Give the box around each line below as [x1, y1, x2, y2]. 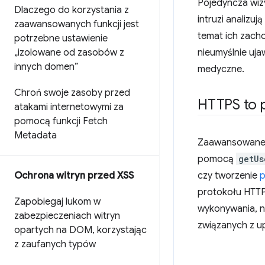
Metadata [14, 130, 57, 141]
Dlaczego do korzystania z [14, 4, 129, 16]
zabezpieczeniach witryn [14, 210, 120, 222]
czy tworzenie [198, 170, 260, 182]
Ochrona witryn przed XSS [14, 170, 134, 182]
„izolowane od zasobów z [14, 47, 124, 59]
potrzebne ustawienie [14, 33, 108, 44]
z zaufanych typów [14, 238, 96, 250]
